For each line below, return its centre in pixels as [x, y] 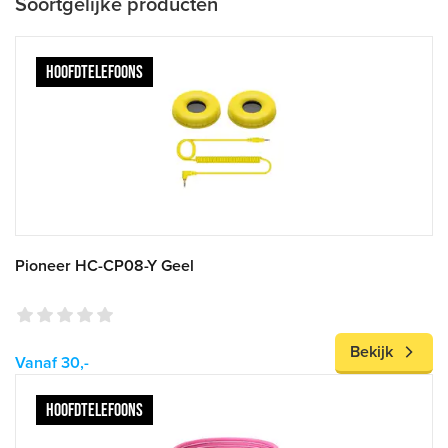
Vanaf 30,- [52, 363]
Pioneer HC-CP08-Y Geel [104, 266]
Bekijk [371, 352]
